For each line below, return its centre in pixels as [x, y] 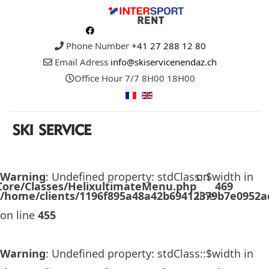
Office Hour [98, 78]
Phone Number [97, 46]
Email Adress [81, 62]
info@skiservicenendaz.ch [164, 62]
